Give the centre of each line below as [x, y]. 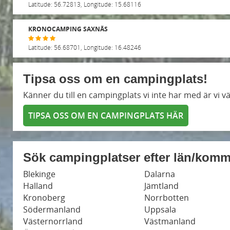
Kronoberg [44, 197]
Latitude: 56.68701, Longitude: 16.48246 [85, 47]
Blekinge [39, 174]
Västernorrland [53, 221]
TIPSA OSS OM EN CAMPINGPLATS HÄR [106, 115]
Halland [38, 186]
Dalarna [160, 174]
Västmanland [170, 221]
